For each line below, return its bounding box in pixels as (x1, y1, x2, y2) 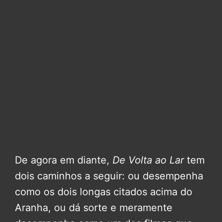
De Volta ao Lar (112, 154, 187, 166)
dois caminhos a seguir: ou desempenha (15, 169, 203, 182)
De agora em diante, (15, 154, 112, 166)
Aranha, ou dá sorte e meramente (15, 201, 172, 214)
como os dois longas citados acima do (15, 185, 192, 198)
